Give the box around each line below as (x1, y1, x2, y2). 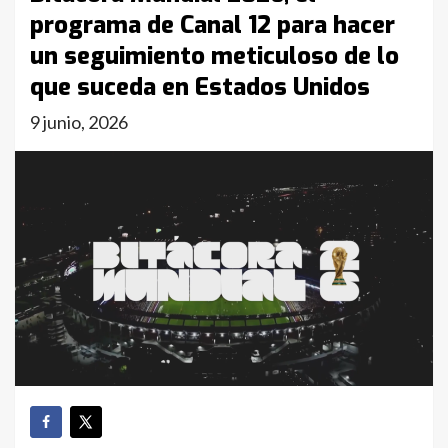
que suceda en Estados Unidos (30, 71, 370, 103)
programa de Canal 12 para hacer (30, 9, 395, 41)
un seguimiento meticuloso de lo (30, 40, 399, 72)
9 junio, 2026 (30, 111, 128, 133)
